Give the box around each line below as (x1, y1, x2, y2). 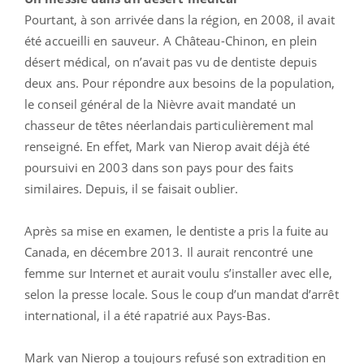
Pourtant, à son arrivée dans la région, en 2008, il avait (24, 11, 335, 28)
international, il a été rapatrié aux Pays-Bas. (24, 306, 271, 323)
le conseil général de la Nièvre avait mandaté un (24, 95, 296, 112)
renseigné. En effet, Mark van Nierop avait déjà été (24, 137, 310, 154)
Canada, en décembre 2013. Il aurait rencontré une (24, 243, 313, 260)
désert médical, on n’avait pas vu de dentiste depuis (24, 53, 318, 70)
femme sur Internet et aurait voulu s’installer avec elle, (24, 264, 332, 281)
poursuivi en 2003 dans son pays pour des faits (24, 158, 293, 175)
